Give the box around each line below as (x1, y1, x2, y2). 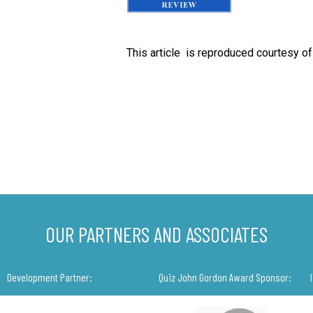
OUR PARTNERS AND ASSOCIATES (45, 221, 268, 247)
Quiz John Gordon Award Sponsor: (158, 270, 291, 284)
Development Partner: (6, 270, 92, 284)
